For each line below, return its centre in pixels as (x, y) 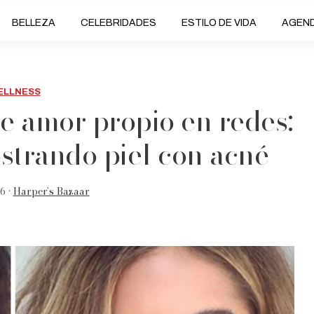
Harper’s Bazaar (51, 191)
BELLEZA (33, 23)
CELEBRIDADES (118, 23)
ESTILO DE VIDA (219, 23)
